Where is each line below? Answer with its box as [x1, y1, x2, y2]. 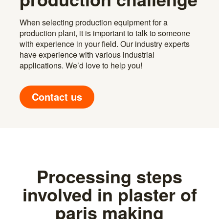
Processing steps [37, 163, 182, 189]
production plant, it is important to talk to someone [20, 27, 190, 39]
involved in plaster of [22, 181, 197, 207]
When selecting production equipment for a [20, 16, 168, 28]
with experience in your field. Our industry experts [20, 38, 190, 49]
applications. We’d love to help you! [20, 59, 142, 71]
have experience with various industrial [20, 48, 154, 60]
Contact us [32, 89, 82, 104]
